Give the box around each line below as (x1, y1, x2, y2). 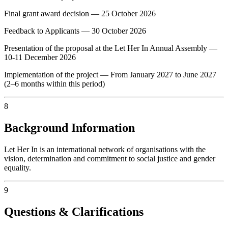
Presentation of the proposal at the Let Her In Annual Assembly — (4, 44, 217, 53)
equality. (4, 163, 31, 172)
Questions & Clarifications (4, 205, 144, 218)
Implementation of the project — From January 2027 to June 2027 (4, 70, 216, 79)
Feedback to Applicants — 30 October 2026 (4, 26, 146, 36)
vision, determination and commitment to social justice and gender (4, 154, 215, 163)
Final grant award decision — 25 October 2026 (4, 9, 156, 18)
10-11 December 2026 (4, 53, 76, 62)
